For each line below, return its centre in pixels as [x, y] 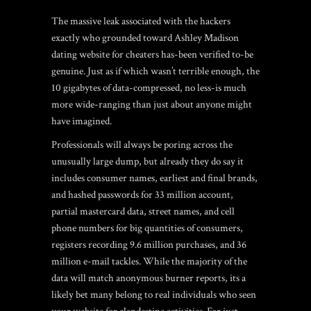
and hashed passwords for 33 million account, [142, 195]
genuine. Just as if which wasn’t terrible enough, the [155, 71]
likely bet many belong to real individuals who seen [154, 295]
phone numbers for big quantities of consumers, [147, 228]
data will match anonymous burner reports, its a [149, 278]
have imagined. [82, 121]
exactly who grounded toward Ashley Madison [145, 38]
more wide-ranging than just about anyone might [152, 104]
